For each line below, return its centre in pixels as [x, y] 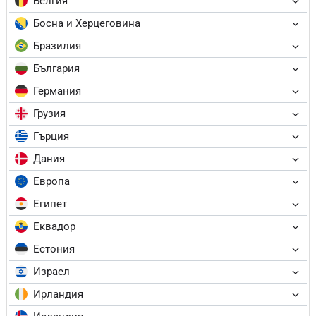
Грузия [49, 114]
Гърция [51, 136]
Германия [57, 91]
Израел [51, 272]
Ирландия [58, 294]
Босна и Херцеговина [87, 24]
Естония [54, 249]
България [56, 69]
